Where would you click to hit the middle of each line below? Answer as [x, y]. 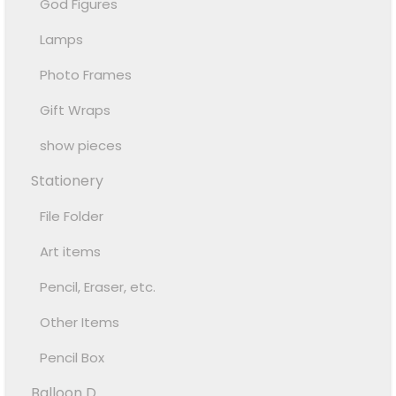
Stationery [68, 181]
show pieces [81, 146]
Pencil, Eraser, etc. [98, 287]
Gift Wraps [76, 110]
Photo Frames [86, 75]
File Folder [72, 217]
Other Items [80, 323]
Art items [71, 252]
